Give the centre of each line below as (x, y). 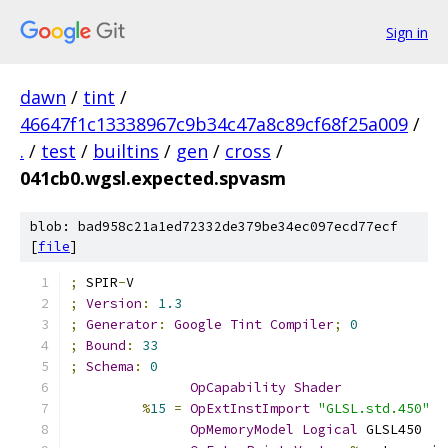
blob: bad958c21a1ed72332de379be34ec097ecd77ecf (214, 226)
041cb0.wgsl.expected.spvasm (153, 178)
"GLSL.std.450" (374, 408)
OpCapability (238, 387)
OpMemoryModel (242, 429)
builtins (126, 151)
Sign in (407, 32)
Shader (318, 387)
